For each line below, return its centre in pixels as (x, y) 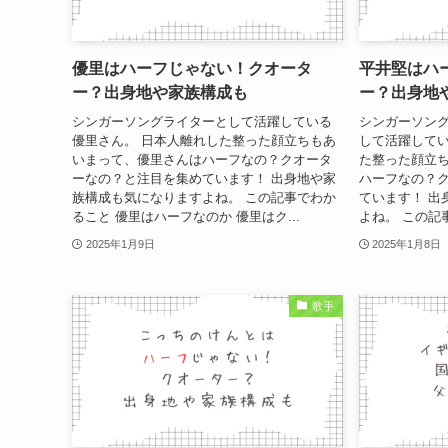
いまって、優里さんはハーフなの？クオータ (202, 159)
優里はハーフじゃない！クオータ (192, 69)
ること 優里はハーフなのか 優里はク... (186, 216)
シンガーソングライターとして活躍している (202, 121)
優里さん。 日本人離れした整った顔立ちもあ (204, 140)
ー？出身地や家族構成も (160, 93)
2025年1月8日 (407, 243)
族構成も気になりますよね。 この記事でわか (204, 197)
